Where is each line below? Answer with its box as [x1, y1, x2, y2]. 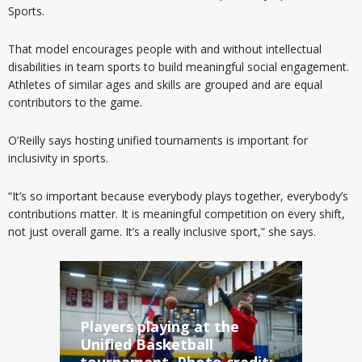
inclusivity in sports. [8, 149, 108, 166]
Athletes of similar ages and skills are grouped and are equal [8, 76, 322, 92]
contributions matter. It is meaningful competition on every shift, [8, 205, 345, 221]
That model [8, 40, 69, 57]
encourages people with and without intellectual [72, 40, 322, 57]
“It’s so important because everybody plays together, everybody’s [8, 187, 348, 204]
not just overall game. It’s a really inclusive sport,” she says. [8, 223, 316, 239]
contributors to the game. [8, 94, 142, 110]
